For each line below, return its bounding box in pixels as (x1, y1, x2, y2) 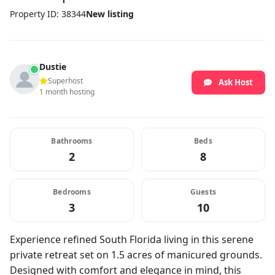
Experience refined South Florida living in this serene (10, 233, 254, 246)
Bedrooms (53, 187, 91, 197)
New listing (86, 8, 134, 20)
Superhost (48, 76, 83, 86)
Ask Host (219, 77, 253, 88)
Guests (190, 187, 217, 197)
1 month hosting (39, 87, 95, 97)
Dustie (39, 61, 66, 72)
